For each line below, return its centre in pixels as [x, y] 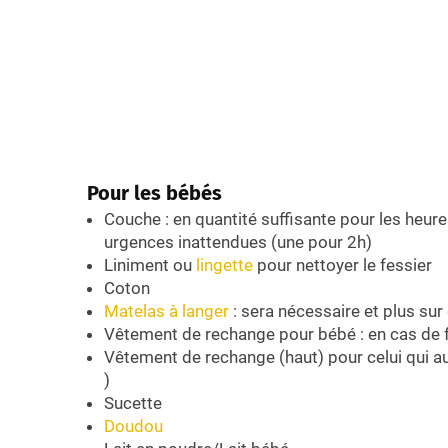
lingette [224, 265]
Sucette [133, 403]
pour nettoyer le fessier [342, 265]
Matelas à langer [166, 311]
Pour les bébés [154, 193]
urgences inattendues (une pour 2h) [238, 242]
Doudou [133, 426]
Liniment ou [150, 265]
